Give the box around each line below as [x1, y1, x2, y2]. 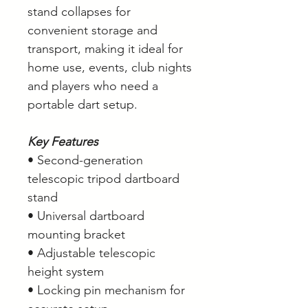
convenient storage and [27, 23, 157, 38]
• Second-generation [27, 153, 143, 168]
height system [27, 264, 104, 280]
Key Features [27, 134, 98, 150]
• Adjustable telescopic [27, 245, 155, 261]
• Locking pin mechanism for [27, 283, 185, 298]
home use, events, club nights [27, 60, 192, 76]
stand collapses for [27, 4, 131, 20]
